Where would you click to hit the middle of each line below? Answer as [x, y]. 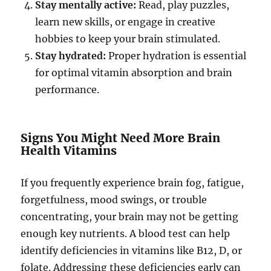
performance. [67, 90]
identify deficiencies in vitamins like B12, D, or [132, 251]
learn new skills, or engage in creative [126, 22]
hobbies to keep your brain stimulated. [128, 39]
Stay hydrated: [71, 56]
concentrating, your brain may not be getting [130, 217]
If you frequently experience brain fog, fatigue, [132, 183]
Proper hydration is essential [176, 56]
